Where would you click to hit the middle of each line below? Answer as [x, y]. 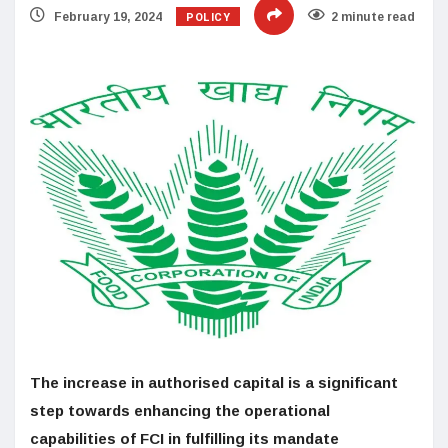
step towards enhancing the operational [180, 410]
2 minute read [373, 17]
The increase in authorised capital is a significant [214, 382]
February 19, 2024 [106, 17]
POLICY [208, 17]
